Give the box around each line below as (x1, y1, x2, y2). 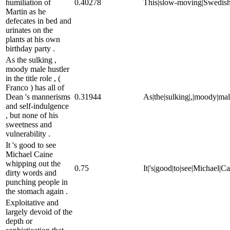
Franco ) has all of (6, 83, 64, 92)
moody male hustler (6, 64, 69, 73)
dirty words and (6, 168, 56, 177)
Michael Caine (6, 149, 53, 159)
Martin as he (6, 7, 46, 16)
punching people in (6, 177, 68, 186)
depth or (6, 216, 32, 225)
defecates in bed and (6, 16, 71, 25)
